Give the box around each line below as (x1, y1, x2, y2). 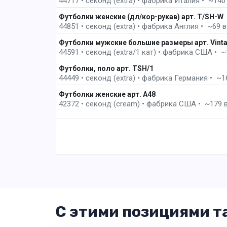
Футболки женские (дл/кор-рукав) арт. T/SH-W (58, 12, 223, 21)
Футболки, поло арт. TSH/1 (58, 64, 154, 72)
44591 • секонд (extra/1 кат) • (58, 48, 163, 57)
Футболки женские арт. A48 (58, 90, 156, 98)
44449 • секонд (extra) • (58, 73, 142, 83)
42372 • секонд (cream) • (58, 99, 146, 109)
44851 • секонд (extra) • (58, 22, 142, 31)
